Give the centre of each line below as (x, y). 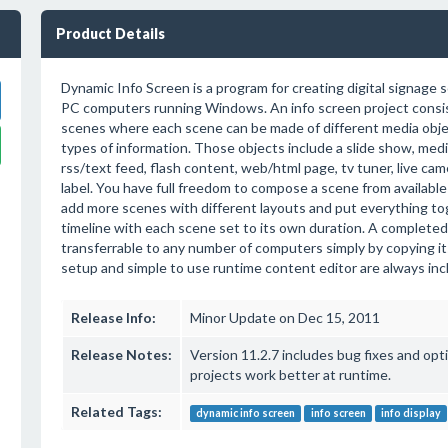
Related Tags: (116, 411)
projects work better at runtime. (290, 374)
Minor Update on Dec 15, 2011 (284, 317)
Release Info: (113, 317)
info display (411, 413)
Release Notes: (121, 354)
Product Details (110, 33)
